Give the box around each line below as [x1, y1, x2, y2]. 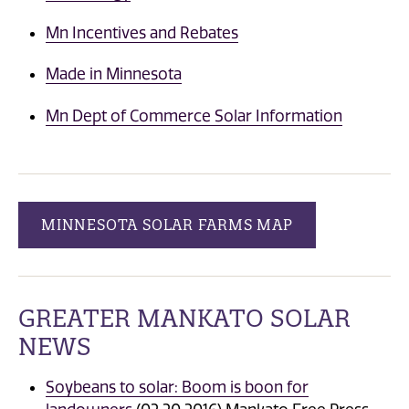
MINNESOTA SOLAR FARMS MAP [41, 215, 293, 235]
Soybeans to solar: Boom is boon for [46, 377, 309, 396]
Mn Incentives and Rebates [46, 24, 238, 43]
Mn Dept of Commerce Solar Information [46, 106, 342, 125]
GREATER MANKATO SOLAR [18, 303, 351, 334]
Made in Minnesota [46, 65, 182, 84]
